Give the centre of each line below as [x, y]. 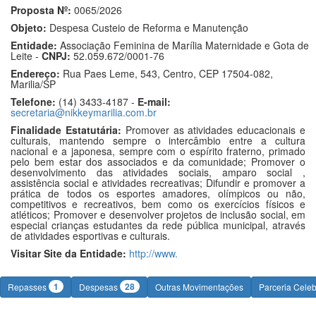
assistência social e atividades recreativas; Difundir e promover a [158, 183]
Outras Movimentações [199, 287]
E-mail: [154, 102]
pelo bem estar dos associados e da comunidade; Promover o [158, 162]
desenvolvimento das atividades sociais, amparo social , [158, 172]
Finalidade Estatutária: [66, 130]
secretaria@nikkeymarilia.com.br [84, 112]
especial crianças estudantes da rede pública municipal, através [158, 225]
